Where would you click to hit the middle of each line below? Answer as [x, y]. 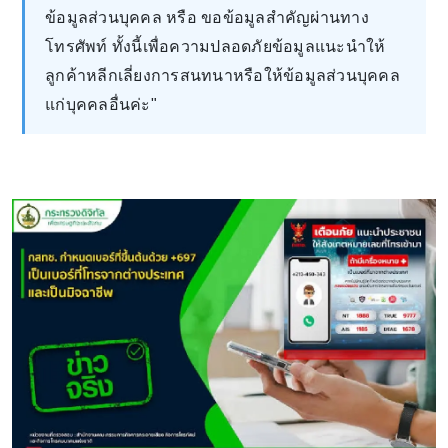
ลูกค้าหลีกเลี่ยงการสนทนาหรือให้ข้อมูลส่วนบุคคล [222, 75]
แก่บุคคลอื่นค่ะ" [101, 104]
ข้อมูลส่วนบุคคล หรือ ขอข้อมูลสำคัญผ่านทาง [207, 17]
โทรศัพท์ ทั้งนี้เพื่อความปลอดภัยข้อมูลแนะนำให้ [215, 46]
